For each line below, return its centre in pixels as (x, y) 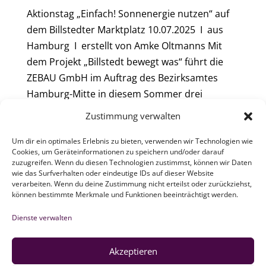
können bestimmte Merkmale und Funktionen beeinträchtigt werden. (125, 194)
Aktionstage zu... (63, 110)
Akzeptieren (133, 251)
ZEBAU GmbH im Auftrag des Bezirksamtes (122, 78)
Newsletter (141, 228)
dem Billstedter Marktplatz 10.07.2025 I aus (125, 30)
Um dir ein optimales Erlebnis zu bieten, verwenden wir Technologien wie (132, 141)
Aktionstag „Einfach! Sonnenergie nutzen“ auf (128, 14)
